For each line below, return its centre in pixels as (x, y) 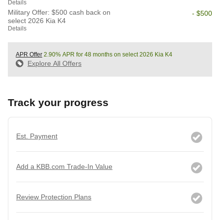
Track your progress (58, 103)
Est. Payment (37, 136)
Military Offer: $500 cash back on (59, 13)
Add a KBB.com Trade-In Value (64, 167)
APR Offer (29, 55)
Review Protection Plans (54, 197)
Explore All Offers (55, 64)
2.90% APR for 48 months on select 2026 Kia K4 (107, 55)
